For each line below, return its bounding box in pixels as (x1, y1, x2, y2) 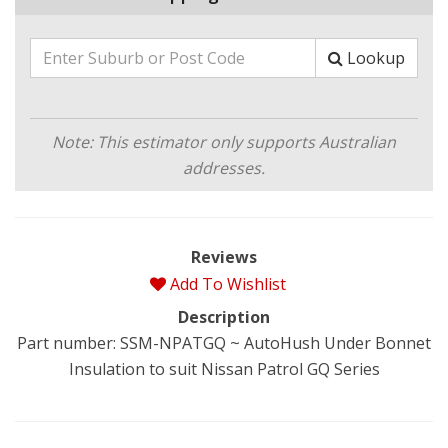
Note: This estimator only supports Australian (52, 130, 396, 153)
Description (178, 305, 270, 328)
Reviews (191, 245, 257, 268)
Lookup (347, 46, 405, 69)
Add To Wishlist (170, 272, 286, 295)
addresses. (183, 156, 265, 179)
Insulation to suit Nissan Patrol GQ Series (68, 357, 380, 380)
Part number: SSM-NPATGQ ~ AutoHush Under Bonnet (17, 331, 431, 354)
